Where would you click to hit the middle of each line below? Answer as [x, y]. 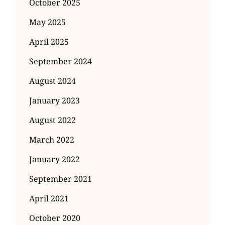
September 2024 [61, 62]
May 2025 [47, 22]
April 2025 [49, 42]
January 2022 [54, 159]
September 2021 [61, 179]
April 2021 [49, 199]
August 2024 [52, 81]
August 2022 [52, 120]
